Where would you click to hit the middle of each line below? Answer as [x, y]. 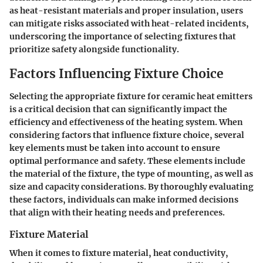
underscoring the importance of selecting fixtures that [123, 37]
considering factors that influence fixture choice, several [127, 135]
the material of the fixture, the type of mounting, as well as [131, 173]
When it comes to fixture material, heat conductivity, [119, 253]
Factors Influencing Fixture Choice [117, 74]
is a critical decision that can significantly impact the [118, 109]
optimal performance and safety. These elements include [127, 161]
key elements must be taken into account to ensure [115, 148]
